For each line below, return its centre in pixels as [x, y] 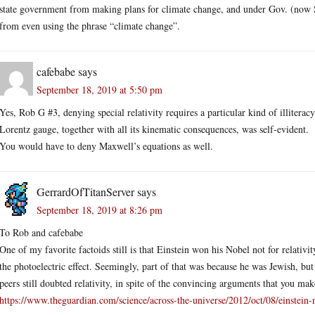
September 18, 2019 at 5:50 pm [99, 89]
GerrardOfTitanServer [85, 191]
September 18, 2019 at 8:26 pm [99, 210]
